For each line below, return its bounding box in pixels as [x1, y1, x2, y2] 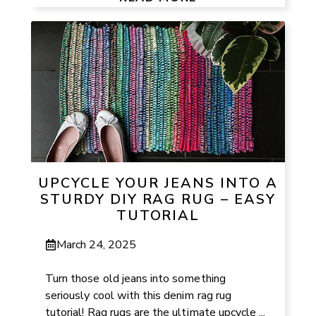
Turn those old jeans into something [45, 270, 226, 286]
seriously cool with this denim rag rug [45, 287, 231, 303]
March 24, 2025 [56, 236, 137, 253]
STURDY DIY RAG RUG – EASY [39, 189, 276, 209]
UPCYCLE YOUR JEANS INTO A [38, 173, 278, 193]
